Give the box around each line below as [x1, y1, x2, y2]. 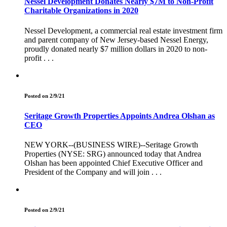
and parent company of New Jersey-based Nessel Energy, [24, 35, 208, 44]
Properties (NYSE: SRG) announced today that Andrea [24, 149, 201, 158]
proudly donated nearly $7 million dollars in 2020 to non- [24, 44, 207, 53]
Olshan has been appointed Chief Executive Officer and [24, 158, 203, 167]
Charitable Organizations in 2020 [24, 6, 138, 15]
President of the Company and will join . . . [24, 167, 162, 176]
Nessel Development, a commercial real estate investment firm [24, 26, 222, 35]
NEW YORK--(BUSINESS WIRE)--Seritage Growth [24, 140, 198, 149]
